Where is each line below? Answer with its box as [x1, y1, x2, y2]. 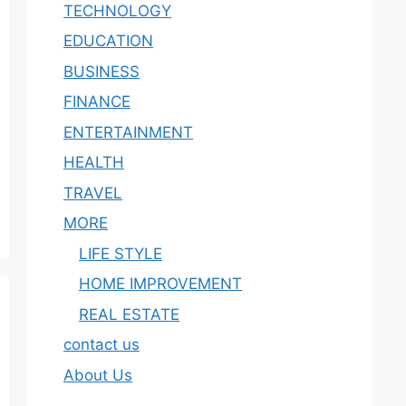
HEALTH [63, 153, 124, 171]
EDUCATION [63, 32, 153, 50]
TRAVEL [63, 183, 122, 202]
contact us [63, 335, 140, 353]
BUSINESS [63, 62, 140, 81]
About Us [63, 365, 132, 384]
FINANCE [63, 92, 130, 111]
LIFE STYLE [79, 244, 162, 263]
